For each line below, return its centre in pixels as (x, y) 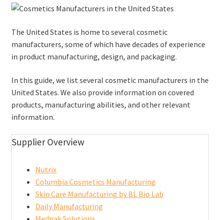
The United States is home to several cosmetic (89, 32)
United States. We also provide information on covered (102, 92)
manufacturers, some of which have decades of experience (108, 44)
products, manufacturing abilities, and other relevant (101, 104)
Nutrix (46, 169)
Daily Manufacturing (69, 206)
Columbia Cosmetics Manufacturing (95, 181)
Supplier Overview (48, 142)
